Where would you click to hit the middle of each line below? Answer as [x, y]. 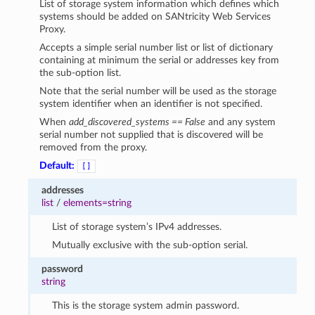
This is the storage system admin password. [145, 305]
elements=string [98, 202]
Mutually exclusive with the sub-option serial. [149, 245]
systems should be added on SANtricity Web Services [155, 16]
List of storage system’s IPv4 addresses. [136, 226]
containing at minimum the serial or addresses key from [160, 60]
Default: [57, 165]
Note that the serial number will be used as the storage [158, 91]
